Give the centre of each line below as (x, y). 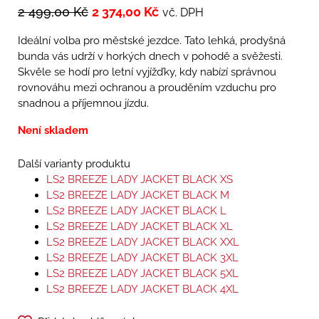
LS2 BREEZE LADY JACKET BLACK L (136, 211)
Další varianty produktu (74, 164)
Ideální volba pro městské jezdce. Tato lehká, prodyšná (152, 41)
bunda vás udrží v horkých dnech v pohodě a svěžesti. (150, 57)
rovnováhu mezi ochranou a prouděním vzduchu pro (147, 88)
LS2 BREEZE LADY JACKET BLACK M (138, 195)
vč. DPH (183, 13)
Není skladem (53, 131)
